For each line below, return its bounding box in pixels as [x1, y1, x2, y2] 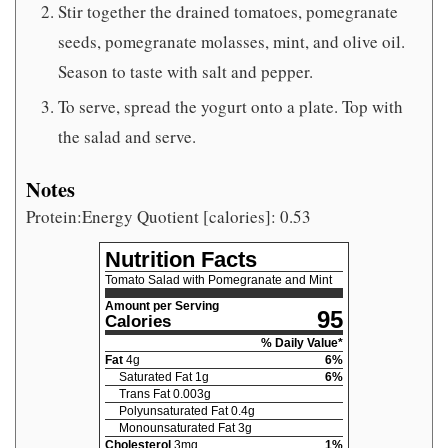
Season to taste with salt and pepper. [58, 59, 313, 83]
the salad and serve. [58, 124, 196, 148]
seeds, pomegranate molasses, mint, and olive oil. [58, 29, 405, 53]
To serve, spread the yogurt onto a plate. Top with [58, 94, 403, 118]
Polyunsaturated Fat [119, 404, 228, 419]
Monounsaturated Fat [119, 421, 235, 436]
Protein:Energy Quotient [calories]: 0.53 [26, 205, 311, 229]
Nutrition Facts [105, 247, 257, 273]
